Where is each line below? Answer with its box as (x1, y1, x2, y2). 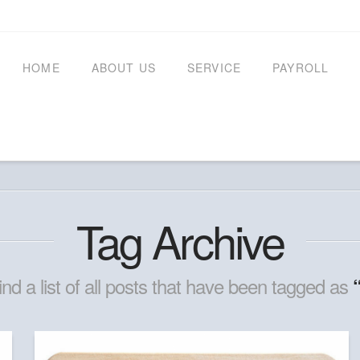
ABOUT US (91, 59, 157, 76)
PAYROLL (272, 59, 329, 76)
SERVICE (186, 59, 242, 76)
